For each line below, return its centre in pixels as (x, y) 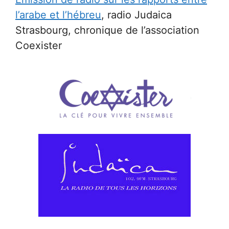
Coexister (39, 46)
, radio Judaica (136, 15)
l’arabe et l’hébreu (58, 15)
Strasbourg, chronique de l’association (107, 30)
